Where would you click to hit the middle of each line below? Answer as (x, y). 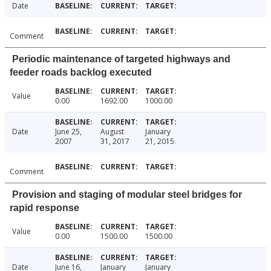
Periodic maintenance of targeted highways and (121, 59)
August (112, 132)
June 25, (68, 132)
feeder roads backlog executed (81, 73)
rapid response (44, 208)
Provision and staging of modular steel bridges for (127, 195)
